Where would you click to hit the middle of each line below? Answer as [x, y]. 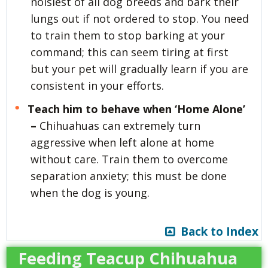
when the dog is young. [90, 193]
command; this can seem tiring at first [130, 52]
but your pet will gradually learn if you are [139, 69]
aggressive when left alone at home [122, 143]
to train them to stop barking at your [128, 36]
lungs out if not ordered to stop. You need [140, 19]
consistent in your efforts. [97, 86]
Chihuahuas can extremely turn [118, 126]
